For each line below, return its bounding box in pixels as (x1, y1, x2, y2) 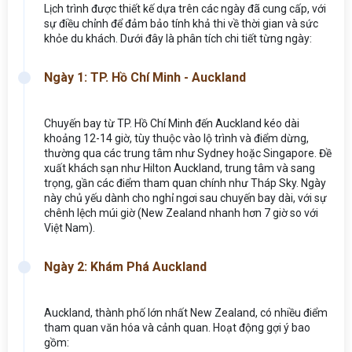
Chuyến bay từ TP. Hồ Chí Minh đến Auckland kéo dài (44, 116, 299, 130)
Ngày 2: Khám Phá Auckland (44, 258, 207, 274)
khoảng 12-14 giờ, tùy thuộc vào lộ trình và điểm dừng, (44, 131, 309, 145)
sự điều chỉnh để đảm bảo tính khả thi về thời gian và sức (44, 16, 318, 30)
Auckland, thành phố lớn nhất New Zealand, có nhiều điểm (44, 306, 328, 319)
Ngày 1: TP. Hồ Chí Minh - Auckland (44, 69, 246, 85)
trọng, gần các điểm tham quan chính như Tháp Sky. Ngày (44, 176, 326, 189)
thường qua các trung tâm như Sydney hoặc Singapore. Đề (44, 146, 332, 159)
